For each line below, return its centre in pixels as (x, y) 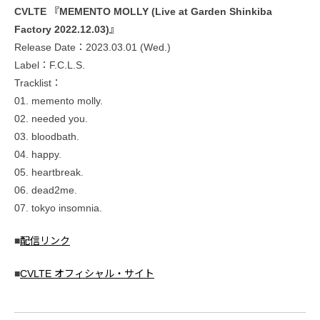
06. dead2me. (46, 190)
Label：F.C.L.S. (50, 65)
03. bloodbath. (47, 136)
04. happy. (38, 154)
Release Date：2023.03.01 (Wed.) (92, 47)
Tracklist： (38, 82)
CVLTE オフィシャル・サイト (87, 273)
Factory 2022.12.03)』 (67, 29)
